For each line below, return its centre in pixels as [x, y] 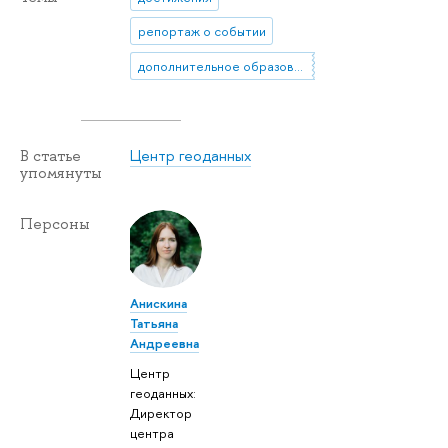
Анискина [159, 302]
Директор [161, 413]
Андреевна [165, 342]
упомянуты [61, 172]
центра [152, 433]
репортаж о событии [201, 31]
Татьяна [154, 322]
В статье [50, 155]
